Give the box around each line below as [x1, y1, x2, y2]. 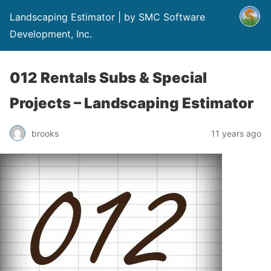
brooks [31, 128, 59, 139]
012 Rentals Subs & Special [10, 69, 207, 87]
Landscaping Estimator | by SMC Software [10, 11, 205, 23]
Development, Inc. [10, 28, 92, 40]
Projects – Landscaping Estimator [10, 94, 253, 112]
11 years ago [211, 128, 261, 139]
